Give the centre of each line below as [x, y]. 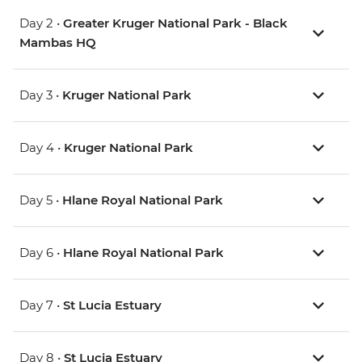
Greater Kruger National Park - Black [175, 23]
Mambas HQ [58, 43]
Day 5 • [41, 200]
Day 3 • [41, 95]
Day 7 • [41, 305]
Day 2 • [41, 23]
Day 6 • [41, 253]
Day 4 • [42, 148]
